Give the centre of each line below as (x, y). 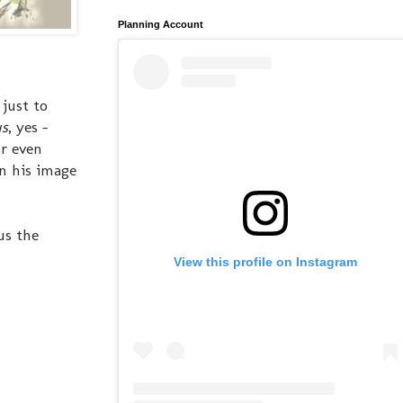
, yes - (28, 127)
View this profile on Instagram (265, 261)
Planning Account (161, 24)
